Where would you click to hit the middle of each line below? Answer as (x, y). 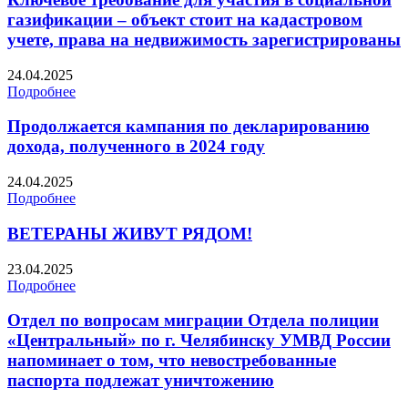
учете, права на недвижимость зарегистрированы (204, 39)
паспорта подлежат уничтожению (141, 381)
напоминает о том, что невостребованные (172, 361)
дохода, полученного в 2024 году (136, 147)
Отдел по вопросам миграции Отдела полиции (193, 321)
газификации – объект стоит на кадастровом (185, 19)
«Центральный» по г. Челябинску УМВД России (199, 341)
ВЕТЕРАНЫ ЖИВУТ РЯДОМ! (130, 233)
